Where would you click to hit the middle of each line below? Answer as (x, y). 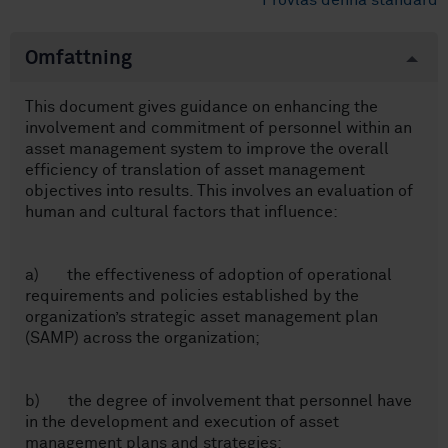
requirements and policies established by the (192, 296)
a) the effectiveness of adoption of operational (208, 275)
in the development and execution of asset (182, 422)
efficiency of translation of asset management (195, 170)
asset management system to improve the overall (207, 149)
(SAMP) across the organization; (142, 338)
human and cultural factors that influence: (181, 212)
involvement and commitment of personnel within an (218, 128)
